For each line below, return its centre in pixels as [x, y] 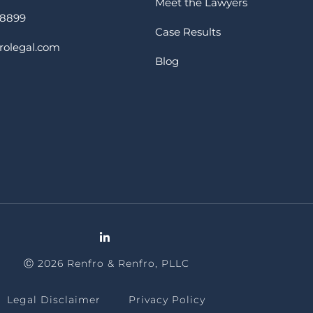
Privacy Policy [167, 299]
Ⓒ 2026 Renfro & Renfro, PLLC [106, 263]
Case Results [188, 31]
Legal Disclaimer [54, 299]
